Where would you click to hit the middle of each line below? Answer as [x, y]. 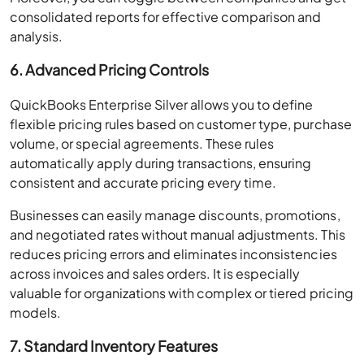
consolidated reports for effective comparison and [166, 17]
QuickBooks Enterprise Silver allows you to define [162, 104]
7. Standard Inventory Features [115, 346]
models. [36, 312]
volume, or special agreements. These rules [142, 143]
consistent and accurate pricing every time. [143, 182]
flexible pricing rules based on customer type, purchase [181, 124]
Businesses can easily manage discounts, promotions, [175, 215]
